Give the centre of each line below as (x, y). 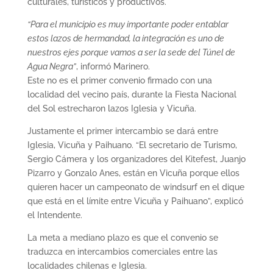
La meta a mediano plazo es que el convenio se (122, 238)
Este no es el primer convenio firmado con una (119, 81)
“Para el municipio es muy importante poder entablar (128, 25)
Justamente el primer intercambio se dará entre (122, 131)
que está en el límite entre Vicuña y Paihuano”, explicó (135, 201)
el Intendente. (55, 215)
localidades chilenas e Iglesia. (87, 266)
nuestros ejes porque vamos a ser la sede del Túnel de (131, 53)
